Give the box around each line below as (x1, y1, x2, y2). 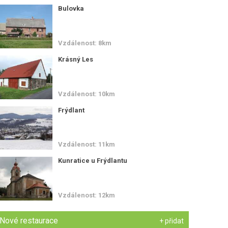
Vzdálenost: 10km (58, 90, 115, 98)
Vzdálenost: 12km (58, 191, 115, 199)
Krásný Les (58, 55, 93, 63)
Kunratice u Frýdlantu (58, 157, 127, 165)
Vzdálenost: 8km (58, 39, 111, 47)
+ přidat (159, 217, 184, 225)
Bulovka (58, 4, 84, 12)
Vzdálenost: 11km (58, 140, 115, 149)
